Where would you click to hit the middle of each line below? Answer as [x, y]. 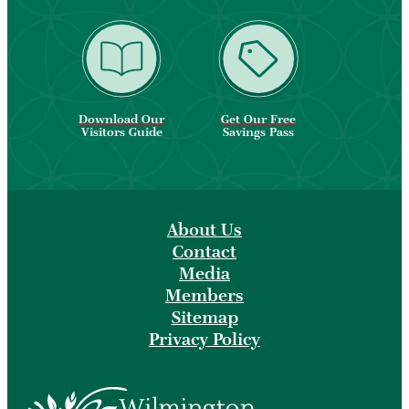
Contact [204, 252]
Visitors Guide [121, 132]
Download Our [121, 120]
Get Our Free [258, 120]
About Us [204, 230]
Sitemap [204, 318]
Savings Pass [258, 132]
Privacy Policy [204, 340]
